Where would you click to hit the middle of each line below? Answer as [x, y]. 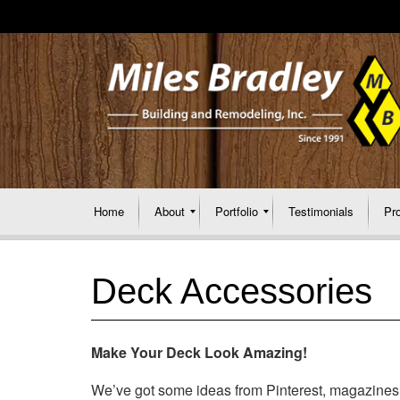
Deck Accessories [232, 291]
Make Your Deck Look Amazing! [199, 352]
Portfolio [237, 211]
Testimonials [321, 211]
